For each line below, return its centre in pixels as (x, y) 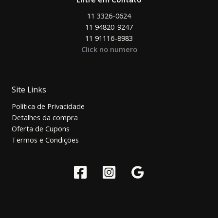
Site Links (29, 90)
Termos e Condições (45, 140)
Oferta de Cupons (41, 129)
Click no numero (109, 49)
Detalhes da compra (45, 118)
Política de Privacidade (48, 106)
